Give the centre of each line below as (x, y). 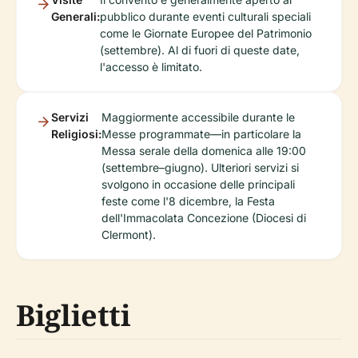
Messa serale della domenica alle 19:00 (204, 150)
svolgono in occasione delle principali (198, 184)
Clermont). (129, 234)
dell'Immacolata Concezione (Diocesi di (204, 217)
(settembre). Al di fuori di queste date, (200, 50)
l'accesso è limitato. (151, 66)
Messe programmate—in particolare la (201, 133)
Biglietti (74, 315)
